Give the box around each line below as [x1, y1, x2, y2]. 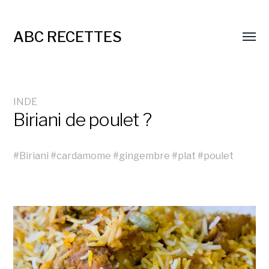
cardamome [56, 150, 112, 162]
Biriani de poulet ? [13, 109, 152, 130]
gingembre [119, 150, 171, 162]
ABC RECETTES [13, 28, 122, 46]
